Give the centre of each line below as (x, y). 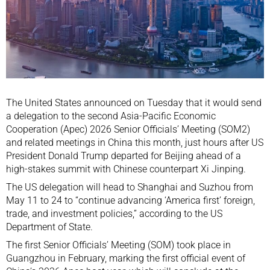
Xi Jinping (222, 169)
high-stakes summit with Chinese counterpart (103, 169)
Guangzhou (31, 258)
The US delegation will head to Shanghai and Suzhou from (130, 187)
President (27, 155)
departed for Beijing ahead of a (175, 155)
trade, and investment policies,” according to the (108, 213)
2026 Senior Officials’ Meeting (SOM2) (169, 129)
